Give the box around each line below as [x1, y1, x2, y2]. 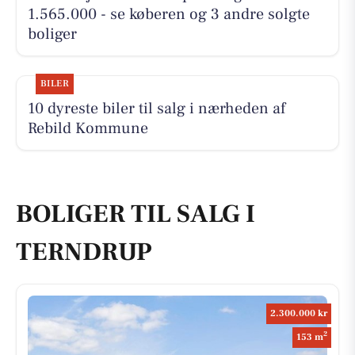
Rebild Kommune [27, 118, 148, 139]
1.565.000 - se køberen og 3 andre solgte [27, 4, 310, 25]
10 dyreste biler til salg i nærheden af [27, 98, 285, 120]
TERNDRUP [16, 235, 152, 269]
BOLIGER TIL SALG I [16, 197, 255, 231]
